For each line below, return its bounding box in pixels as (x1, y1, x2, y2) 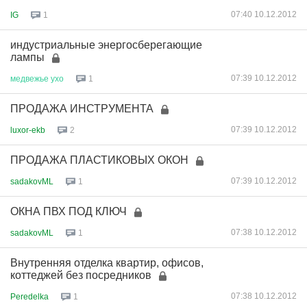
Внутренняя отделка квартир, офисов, (10, 257, 204, 269)
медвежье (10, 73, 49, 84)
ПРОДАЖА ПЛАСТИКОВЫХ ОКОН (10, 154, 188, 166)
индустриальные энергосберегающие (10, 39, 202, 51)
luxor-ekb (10, 125, 45, 135)
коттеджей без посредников (10, 269, 151, 281)
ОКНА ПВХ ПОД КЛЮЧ (10, 206, 127, 217)
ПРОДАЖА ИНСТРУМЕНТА (10, 103, 153, 114)
